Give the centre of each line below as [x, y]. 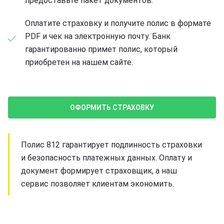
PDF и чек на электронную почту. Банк [98, 36]
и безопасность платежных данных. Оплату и [106, 157]
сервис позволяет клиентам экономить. [97, 183]
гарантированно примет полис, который [101, 49]
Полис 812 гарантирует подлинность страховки [111, 144]
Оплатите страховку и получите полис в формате [118, 23]
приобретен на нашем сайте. [79, 62]
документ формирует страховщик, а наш [99, 170]
